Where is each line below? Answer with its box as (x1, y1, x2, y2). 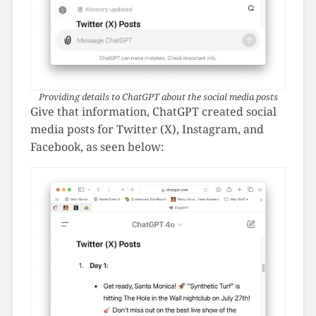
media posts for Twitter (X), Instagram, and (30, 121, 264, 137)
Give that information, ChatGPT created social (30, 103, 276, 119)
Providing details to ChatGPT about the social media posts (38, 90, 278, 103)
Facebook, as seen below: (30, 138, 164, 154)
